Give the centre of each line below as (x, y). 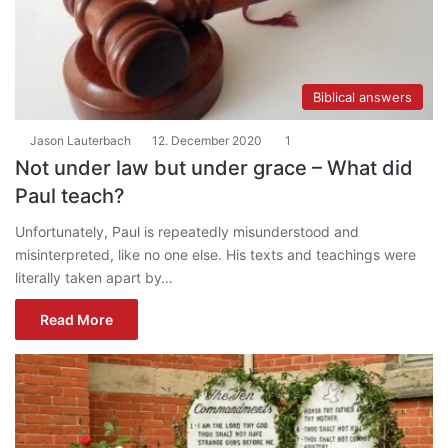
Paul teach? (70, 195)
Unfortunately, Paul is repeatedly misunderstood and (187, 231)
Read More (76, 319)
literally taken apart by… (94, 277)
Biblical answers (362, 96)
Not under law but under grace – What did (214, 167)
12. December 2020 (207, 140)
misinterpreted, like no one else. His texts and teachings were (215, 254)
